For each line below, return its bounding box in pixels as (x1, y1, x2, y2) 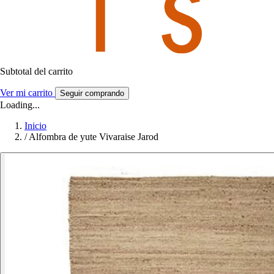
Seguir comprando (60, 88, 124, 98)
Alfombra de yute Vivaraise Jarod (29, 131, 158, 142)
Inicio (24, 120, 46, 131)
